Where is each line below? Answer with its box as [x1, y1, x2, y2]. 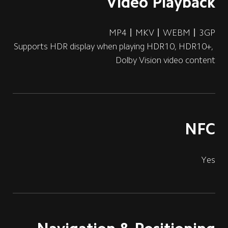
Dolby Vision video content [116, 55, 216, 65]
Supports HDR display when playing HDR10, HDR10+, [14, 42, 216, 51]
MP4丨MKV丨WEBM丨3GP [109, 28, 216, 38]
